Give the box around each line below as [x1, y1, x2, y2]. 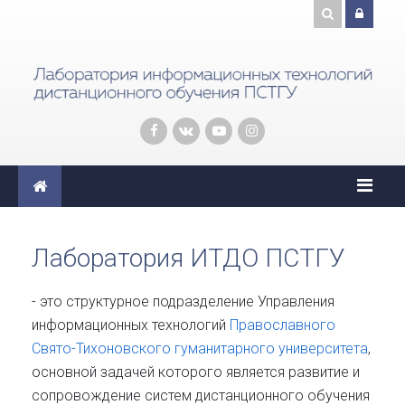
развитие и [288, 363, 360, 381]
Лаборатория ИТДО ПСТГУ [32, 242, 345, 273]
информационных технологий [32, 316, 230, 334]
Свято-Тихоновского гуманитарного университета [32, 339, 368, 357]
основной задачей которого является [32, 363, 288, 381]
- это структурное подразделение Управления [32, 292, 334, 310]
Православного [230, 316, 335, 334]
